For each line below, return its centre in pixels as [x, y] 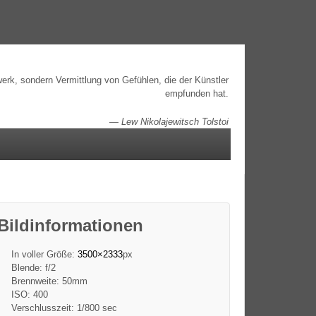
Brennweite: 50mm [49, 281]
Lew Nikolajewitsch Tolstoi [175, 121]
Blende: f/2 [33, 267]
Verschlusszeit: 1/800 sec [64, 308]
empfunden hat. [197, 93]
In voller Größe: [44, 254]
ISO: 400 [29, 294]
